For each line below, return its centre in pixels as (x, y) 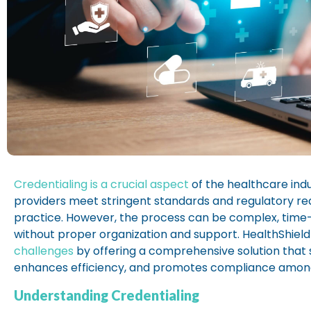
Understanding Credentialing (107, 295)
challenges (45, 251)
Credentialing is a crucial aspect (101, 185)
